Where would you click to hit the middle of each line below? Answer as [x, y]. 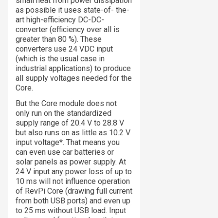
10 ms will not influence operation [73, 182]
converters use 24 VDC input [64, 49]
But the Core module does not [66, 104]
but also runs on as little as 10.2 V [73, 133]
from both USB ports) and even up [73, 201]
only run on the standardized [64, 113]
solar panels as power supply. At [71, 162]
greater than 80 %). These [59, 39]
